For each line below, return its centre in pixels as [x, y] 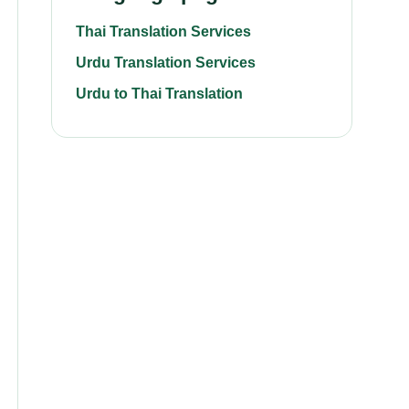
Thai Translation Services [163, 31]
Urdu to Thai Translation [159, 94]
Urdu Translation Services [166, 63]
